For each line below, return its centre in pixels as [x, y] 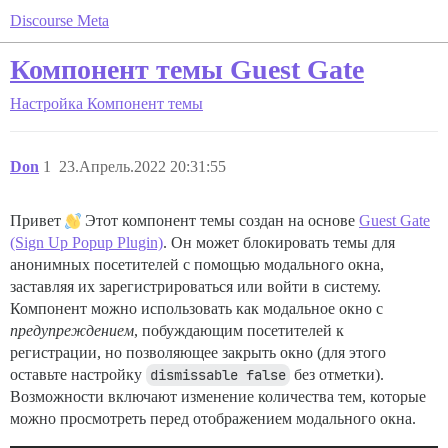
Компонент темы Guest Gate [187, 69]
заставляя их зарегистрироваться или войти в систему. [195, 286]
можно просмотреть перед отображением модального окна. [213, 418]
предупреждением [72, 330]
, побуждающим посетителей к [239, 330]
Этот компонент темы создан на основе [220, 220]
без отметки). [337, 374]
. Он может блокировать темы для [279, 242]
